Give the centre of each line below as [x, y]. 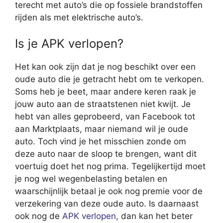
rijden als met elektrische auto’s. [79, 18]
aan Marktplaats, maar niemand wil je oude [102, 129]
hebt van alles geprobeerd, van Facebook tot [105, 116]
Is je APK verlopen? [69, 43]
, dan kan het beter [154, 216]
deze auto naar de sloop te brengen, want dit [106, 154]
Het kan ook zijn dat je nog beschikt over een [105, 66]
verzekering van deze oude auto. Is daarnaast [107, 203]
